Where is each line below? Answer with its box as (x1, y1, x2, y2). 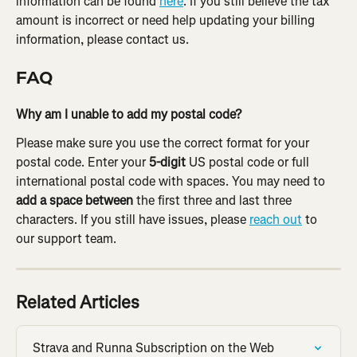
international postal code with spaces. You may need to (16, 173, 328, 190)
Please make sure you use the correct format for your (16, 135, 312, 152)
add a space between (16, 192, 136, 210)
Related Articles (16, 291, 139, 315)
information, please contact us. (16, 30, 189, 48)
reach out (249, 211, 302, 229)
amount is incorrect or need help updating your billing (16, 11, 318, 29)
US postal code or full (186, 154, 312, 171)
